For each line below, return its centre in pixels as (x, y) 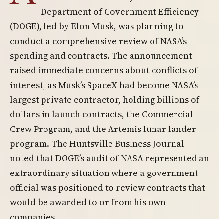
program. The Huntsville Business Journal (97, 143)
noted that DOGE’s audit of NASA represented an (109, 158)
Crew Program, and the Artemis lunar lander (103, 129)
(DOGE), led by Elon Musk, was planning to (97, 26)
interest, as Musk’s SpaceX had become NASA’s (104, 85)
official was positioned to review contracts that (108, 187)
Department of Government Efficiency (120, 11)
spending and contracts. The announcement (101, 55)
